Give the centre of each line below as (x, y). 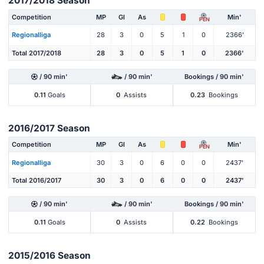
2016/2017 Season (49, 128)
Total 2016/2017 (37, 181)
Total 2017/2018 (37, 53)
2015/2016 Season (49, 256)
